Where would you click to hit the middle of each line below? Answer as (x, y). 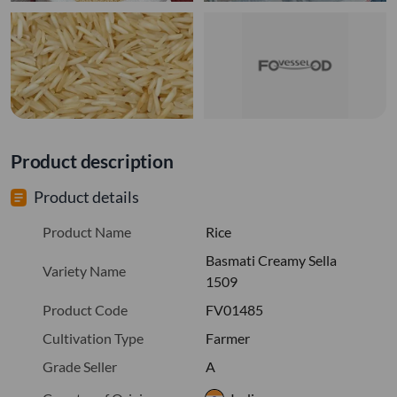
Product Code (85, 309)
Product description (92, 160)
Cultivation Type (93, 338)
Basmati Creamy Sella (271, 260)
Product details (86, 196)
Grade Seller (80, 366)
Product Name (87, 231)
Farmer (228, 338)
